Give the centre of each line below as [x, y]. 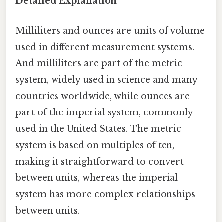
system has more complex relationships [105, 194]
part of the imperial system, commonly [104, 112]
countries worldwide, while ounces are [103, 96]
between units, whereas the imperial [97, 178]
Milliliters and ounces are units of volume [110, 30]
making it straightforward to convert [100, 161]
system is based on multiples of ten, [95, 145]
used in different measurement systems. [105, 47]
